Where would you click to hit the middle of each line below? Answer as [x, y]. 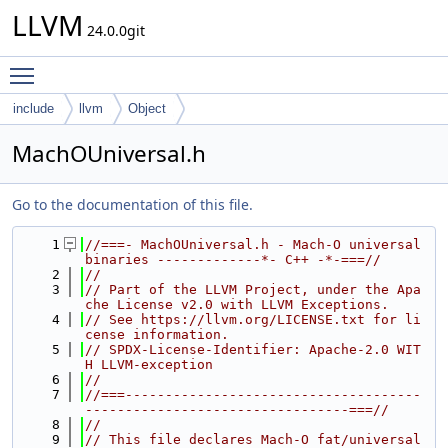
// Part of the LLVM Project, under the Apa [253, 289]
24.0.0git [114, 30]
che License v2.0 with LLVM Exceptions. [237, 304]
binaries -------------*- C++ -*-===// [233, 259]
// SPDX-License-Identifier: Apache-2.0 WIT [253, 349]
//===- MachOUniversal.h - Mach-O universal [253, 244]
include [33, 108]
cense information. [157, 334]
